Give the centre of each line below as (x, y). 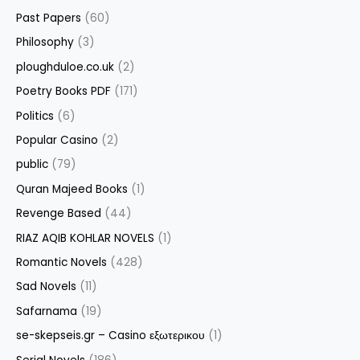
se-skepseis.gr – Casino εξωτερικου (110, 336)
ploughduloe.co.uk (65, 67)
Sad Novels (46, 287)
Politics (35, 116)
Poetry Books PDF (63, 92)
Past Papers (49, 18)
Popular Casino (57, 140)
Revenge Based (59, 214)
